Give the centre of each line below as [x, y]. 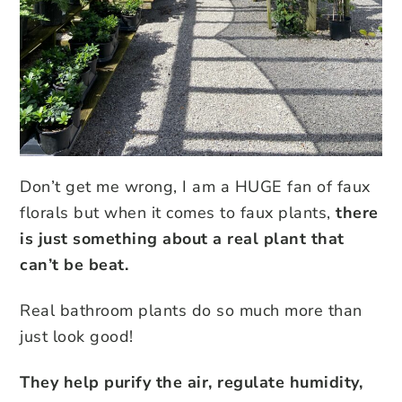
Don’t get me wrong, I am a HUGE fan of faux [195, 187]
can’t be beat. [74, 265]
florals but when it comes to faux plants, [178, 213]
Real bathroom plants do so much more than [191, 310]
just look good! [77, 336]
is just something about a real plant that [182, 239]
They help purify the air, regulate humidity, [191, 382]
